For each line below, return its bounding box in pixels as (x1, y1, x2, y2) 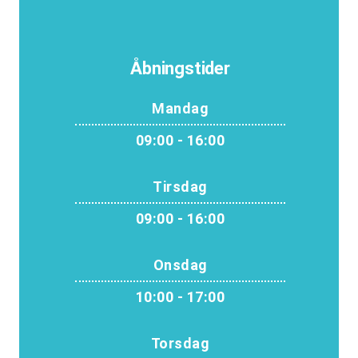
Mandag (152, 100, 209, 117)
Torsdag (150, 335, 210, 352)
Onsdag (153, 257, 208, 273)
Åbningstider (130, 58, 230, 78)
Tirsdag (153, 178, 208, 195)
